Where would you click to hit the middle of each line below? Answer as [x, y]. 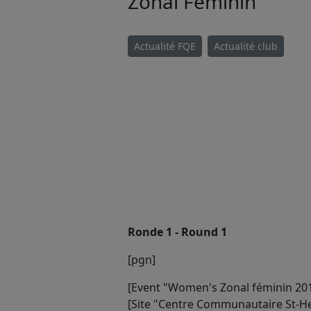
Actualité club [246, 46]
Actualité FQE [165, 46]
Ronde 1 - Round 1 [177, 232]
